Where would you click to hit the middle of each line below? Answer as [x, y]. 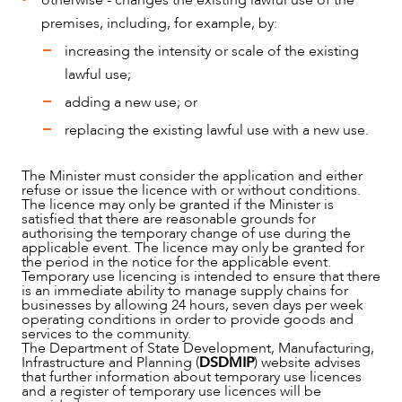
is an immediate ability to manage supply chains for [185, 290]
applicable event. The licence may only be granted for [193, 247]
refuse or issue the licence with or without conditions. [191, 190]
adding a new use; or [131, 102]
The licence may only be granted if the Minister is [178, 204]
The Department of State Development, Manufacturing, [198, 348]
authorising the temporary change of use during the [186, 233]
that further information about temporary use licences [192, 376]
